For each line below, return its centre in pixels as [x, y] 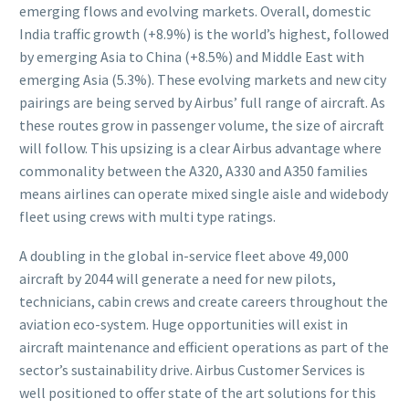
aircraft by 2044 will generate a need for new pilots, [178, 278]
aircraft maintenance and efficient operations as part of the [204, 346]
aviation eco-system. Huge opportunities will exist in [184, 324]
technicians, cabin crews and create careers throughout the [204, 301]
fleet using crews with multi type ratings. [147, 216]
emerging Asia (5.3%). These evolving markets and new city [203, 79]
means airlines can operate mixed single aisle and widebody [204, 194]
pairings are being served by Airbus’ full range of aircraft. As [202, 102]
